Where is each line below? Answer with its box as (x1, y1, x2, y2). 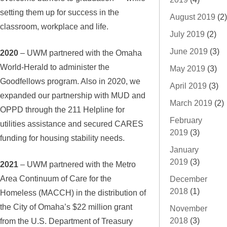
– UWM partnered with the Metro (18, 160, 136, 169)
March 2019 (170, 98, 212, 107)
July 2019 (170, 29, 205, 39)
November (170, 204, 207, 213)
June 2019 (170, 47, 208, 56)
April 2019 (170, 81, 207, 90)
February (170, 116, 202, 125)
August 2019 (170, 12, 215, 21)
